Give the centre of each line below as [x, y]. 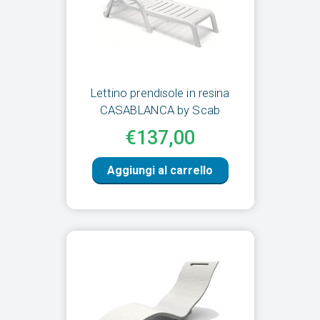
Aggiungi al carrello [160, 171]
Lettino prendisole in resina [160, 93]
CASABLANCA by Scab [160, 110]
